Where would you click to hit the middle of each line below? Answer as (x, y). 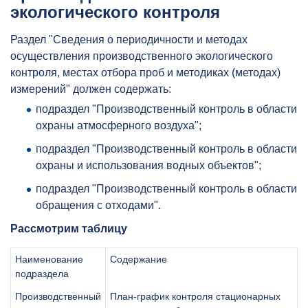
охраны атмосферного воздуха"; (119, 125)
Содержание (139, 259)
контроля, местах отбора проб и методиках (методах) (145, 72)
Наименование (49, 259)
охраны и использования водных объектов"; (148, 165)
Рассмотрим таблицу (69, 228)
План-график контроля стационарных (195, 296)
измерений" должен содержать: (91, 89)
